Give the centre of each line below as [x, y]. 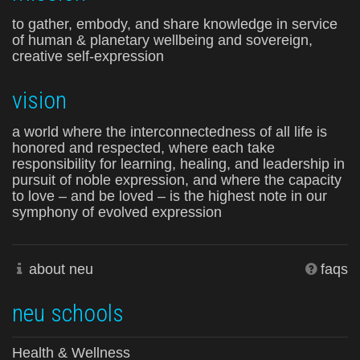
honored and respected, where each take [143, 147]
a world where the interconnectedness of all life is [170, 131]
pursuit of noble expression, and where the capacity [177, 180]
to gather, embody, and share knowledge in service [175, 24]
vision [39, 100]
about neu [61, 269]
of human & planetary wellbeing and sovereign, [162, 40]
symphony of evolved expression [117, 212]
